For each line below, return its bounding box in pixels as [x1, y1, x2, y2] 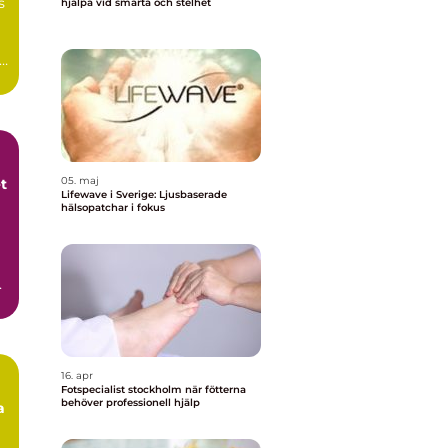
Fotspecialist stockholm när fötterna [61, 383, 185, 396]
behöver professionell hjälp [61, 396, 200, 409]
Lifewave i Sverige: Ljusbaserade [61, 188, 227, 201]
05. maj [61, 174, 99, 187]
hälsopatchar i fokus [61, 201, 165, 214]
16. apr [61, 369, 93, 382]
